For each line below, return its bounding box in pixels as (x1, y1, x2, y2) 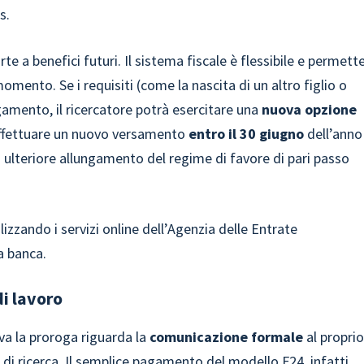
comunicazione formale (146, 327, 307, 346)
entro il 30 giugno (185, 124, 308, 143)
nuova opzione (262, 100, 357, 119)
